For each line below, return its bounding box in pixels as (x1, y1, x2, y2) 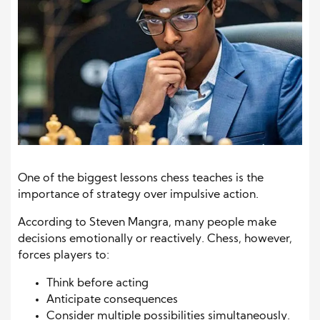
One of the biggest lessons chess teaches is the (18, 172, 264, 184)
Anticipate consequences (46, 294, 178, 306)
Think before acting (46, 277, 149, 289)
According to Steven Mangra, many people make (18, 216, 276, 229)
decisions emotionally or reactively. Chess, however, (18, 233, 292, 245)
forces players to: (18, 249, 109, 261)
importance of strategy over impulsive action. (18, 189, 259, 201)
